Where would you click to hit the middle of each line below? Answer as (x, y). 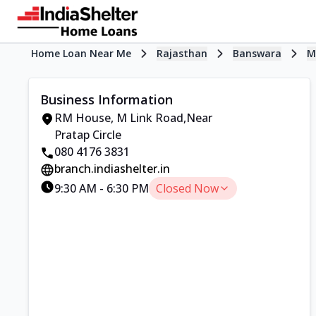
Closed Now (187, 188)
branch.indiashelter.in (112, 169)
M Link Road (150, 118)
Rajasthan (182, 53)
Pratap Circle (88, 135)
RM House (83, 118)
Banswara (257, 53)
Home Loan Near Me (81, 53)
